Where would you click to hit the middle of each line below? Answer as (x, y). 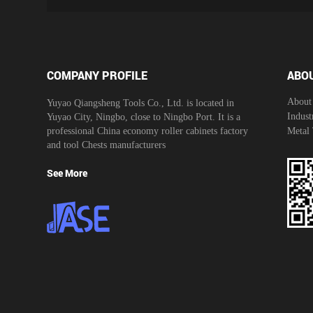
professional (72, 131)
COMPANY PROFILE (97, 75)
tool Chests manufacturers (115, 145)
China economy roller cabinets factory (173, 131)
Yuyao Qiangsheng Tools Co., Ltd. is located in (140, 103)
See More (67, 173)
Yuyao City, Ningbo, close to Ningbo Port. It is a (144, 117)
